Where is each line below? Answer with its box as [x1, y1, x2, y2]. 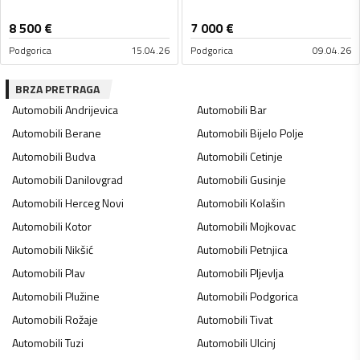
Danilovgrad [65, 171, 123, 189]
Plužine [65, 288, 100, 305]
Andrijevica [65, 101, 118, 119]
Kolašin [249, 194, 285, 212]
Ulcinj [249, 334, 276, 352]
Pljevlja [249, 264, 284, 282]
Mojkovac [249, 218, 296, 235]
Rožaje [65, 311, 98, 329]
